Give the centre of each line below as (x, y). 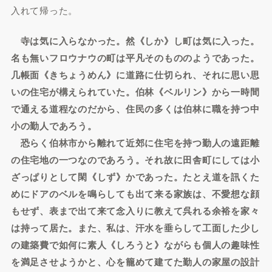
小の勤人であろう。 (54, 125)
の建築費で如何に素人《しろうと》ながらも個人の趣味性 (135, 244)
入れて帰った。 (44, 10)
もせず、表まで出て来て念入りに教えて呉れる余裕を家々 (135, 210)
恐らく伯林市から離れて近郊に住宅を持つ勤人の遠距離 (135, 142)
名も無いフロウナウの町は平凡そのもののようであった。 (135, 57)
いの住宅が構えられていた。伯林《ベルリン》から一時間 (135, 91)
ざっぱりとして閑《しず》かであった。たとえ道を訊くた (135, 176)
